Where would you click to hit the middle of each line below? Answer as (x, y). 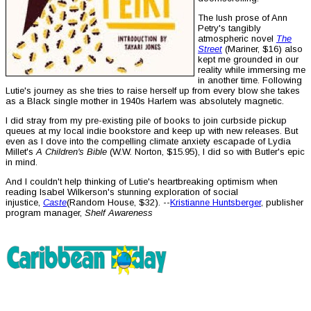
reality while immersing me (252, 70)
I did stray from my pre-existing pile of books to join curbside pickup (146, 121)
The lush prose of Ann (243, 18)
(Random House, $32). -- (118, 203)
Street (210, 49)
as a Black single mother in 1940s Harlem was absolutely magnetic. (145, 101)
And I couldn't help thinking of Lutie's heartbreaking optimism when (142, 182)
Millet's (21, 152)
